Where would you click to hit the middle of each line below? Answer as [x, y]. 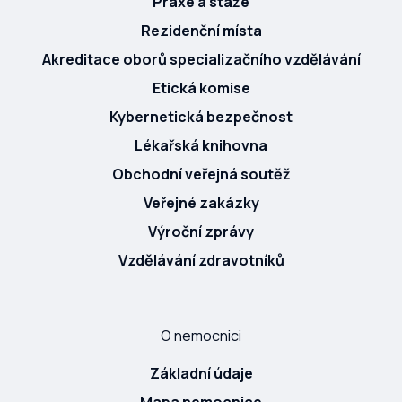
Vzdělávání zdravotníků [201, 260]
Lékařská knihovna [201, 145]
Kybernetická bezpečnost [201, 116]
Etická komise [201, 87]
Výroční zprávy [201, 231]
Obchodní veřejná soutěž [201, 174]
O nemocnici [201, 335]
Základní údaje [201, 373]
